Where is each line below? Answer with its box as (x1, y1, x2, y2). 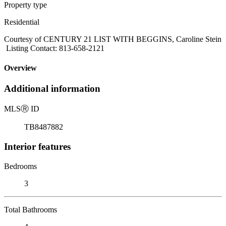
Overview (4, 64, 37, 73)
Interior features (4, 141, 71, 152)
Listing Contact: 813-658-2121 (4, 43, 104, 52)
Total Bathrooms (4, 205, 57, 214)
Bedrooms (4, 161, 37, 171)
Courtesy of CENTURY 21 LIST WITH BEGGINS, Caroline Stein (4, 34, 221, 43)
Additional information (4, 83, 100, 94)
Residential (4, 17, 39, 26)
